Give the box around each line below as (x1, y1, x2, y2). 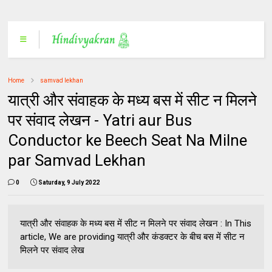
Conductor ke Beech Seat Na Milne (8, 131, 248, 149)
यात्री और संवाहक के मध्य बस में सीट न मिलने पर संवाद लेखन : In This (20, 218, 252, 229)
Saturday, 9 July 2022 (38, 179, 100, 186)
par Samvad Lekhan (8, 151, 146, 169)
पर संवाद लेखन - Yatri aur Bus (8, 111, 192, 129)
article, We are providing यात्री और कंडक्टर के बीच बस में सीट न (20, 231, 245, 242)
